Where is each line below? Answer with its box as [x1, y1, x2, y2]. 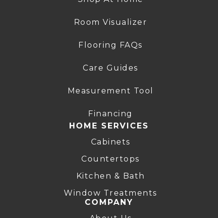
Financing [88, 109, 133, 118]
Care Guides [83, 63, 138, 73]
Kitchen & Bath [76, 171, 145, 181]
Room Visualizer [73, 17, 147, 27]
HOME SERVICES [69, 121, 149, 130]
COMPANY [85, 197, 133, 207]
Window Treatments [64, 188, 157, 198]
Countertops [81, 154, 140, 163]
